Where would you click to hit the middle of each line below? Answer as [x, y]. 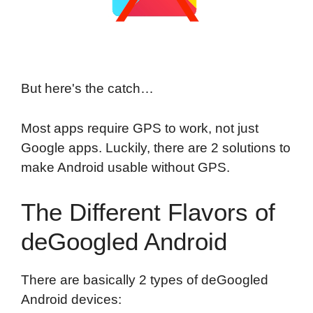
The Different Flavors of [148, 212]
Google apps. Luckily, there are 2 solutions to [156, 147]
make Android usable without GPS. [125, 167]
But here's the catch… [87, 88]
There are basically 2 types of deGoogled [145, 279]
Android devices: [71, 299]
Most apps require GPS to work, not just [140, 128]
